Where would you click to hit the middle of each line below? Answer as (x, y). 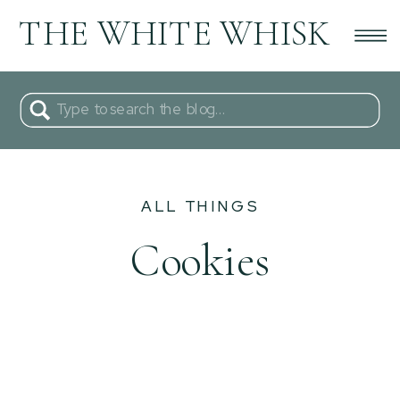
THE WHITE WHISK (175, 34)
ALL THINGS (200, 206)
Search (82, 104)
